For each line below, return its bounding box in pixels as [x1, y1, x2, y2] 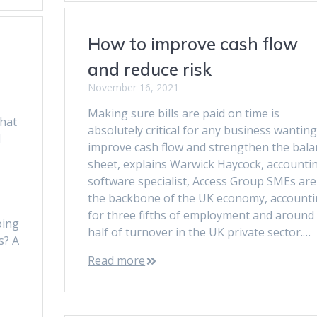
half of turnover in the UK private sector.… [88, 224, 311, 240]
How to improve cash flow [88, 33, 299, 54]
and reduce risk [88, 58, 212, 80]
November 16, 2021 [88, 80, 180, 94]
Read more [88, 252, 146, 268]
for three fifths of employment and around [88, 207, 315, 223]
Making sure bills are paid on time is [88, 105, 280, 121]
